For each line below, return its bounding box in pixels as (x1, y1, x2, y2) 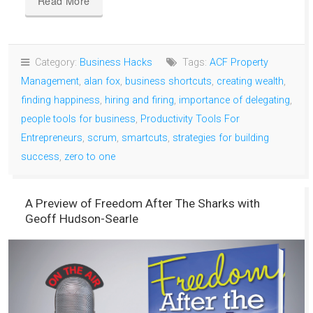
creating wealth (217, 75, 284, 87)
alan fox (84, 75, 120, 87)
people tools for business (21, 112, 136, 125)
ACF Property (210, 56, 268, 68)
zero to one (64, 150, 115, 163)
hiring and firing (105, 94, 174, 106)
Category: (29, 56, 80, 68)
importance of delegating (179, 94, 290, 106)
